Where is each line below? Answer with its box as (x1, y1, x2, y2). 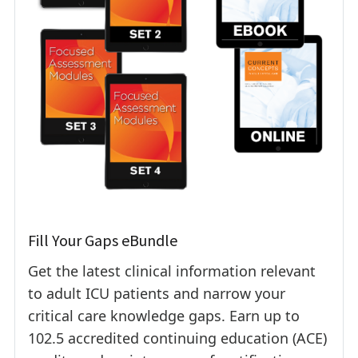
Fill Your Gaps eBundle (28, 229, 177, 250)
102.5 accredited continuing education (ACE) (28, 328, 327, 348)
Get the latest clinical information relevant (28, 261, 316, 280)
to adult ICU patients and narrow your (28, 283, 285, 303)
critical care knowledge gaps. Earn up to (28, 305, 300, 325)
